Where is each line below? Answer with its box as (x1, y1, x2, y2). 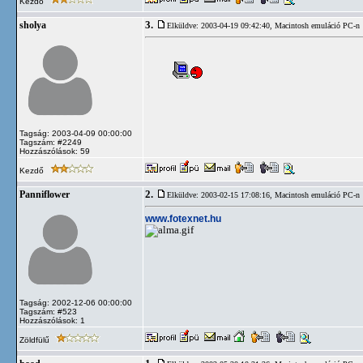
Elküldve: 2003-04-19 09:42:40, (167, 21, 275, 30)
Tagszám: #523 (19, 307, 77, 316)
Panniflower (19, 190, 70, 199)
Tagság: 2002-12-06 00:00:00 (19, 298, 132, 307)
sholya (19, 20, 46, 30)
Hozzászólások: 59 (19, 147, 90, 156)
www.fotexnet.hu (145, 212, 221, 224)
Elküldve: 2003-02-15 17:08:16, (167, 190, 275, 199)
